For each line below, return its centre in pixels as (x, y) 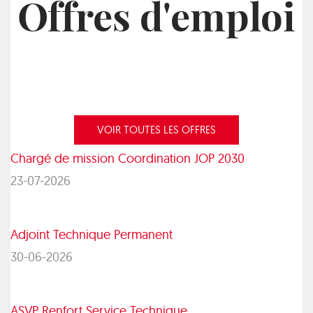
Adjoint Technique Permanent (92, 234)
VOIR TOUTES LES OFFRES (156, 130)
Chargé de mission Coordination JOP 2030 (128, 158)
